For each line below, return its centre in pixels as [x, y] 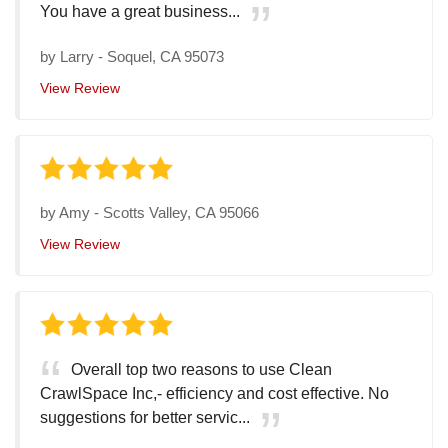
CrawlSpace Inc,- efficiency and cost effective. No [214, 394]
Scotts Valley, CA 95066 [181, 213]
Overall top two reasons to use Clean [201, 370]
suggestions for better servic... [145, 418]
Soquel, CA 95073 [165, 57]
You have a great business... [140, 12]
